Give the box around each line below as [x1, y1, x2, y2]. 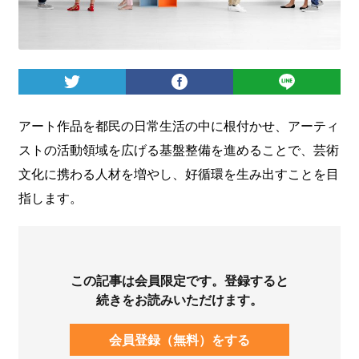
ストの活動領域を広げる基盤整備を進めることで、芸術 [18, 140, 339, 159]
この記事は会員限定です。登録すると [71, 270, 288, 289]
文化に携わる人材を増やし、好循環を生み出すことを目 [18, 164, 339, 184]
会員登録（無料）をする [109, 329, 250, 349]
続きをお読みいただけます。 [96, 289, 263, 309]
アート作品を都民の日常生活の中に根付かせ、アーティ [18, 116, 339, 135]
